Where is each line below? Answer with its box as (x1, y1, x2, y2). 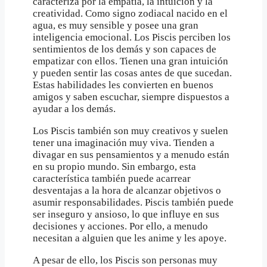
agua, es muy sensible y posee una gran (33, 19, 198, 31)
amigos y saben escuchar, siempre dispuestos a (33, 91, 229, 103)
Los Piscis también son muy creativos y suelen (33, 125, 228, 136)
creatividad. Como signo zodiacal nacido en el (33, 7, 228, 19)
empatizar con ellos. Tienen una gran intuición (33, 55, 228, 67)
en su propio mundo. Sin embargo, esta (33, 160, 196, 172)
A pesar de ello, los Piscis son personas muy (33, 254, 218, 266)
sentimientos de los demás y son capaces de (33, 43, 216, 55)
